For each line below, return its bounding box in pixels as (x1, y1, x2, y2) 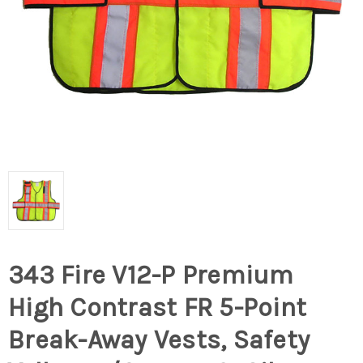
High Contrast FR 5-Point (8, 293, 306, 323)
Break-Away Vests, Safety (8, 325, 310, 356)
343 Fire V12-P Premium (8, 260, 294, 291)
